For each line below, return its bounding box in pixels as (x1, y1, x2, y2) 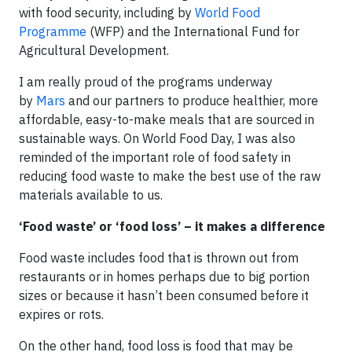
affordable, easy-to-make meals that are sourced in (19, 111, 314, 127)
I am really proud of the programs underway (19, 73, 273, 90)
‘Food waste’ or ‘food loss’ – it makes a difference (19, 218, 325, 234)
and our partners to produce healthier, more (65, 92, 318, 108)
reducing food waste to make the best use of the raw (19, 167, 321, 184)
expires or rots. (19, 306, 104, 322)
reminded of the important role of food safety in (19, 148, 291, 165)
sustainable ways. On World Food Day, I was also (19, 130, 295, 146)
